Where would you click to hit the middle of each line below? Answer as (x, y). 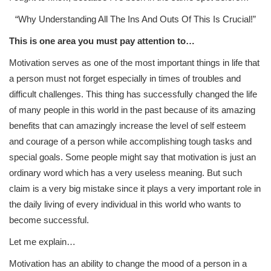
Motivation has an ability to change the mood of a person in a (128, 263)
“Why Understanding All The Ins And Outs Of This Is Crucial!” (135, 19)
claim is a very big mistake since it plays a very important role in (135, 188)
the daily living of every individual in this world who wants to (125, 204)
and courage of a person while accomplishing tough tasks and (130, 141)
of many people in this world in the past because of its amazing (132, 110)
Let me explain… (42, 242)
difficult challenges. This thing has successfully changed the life (133, 94)
